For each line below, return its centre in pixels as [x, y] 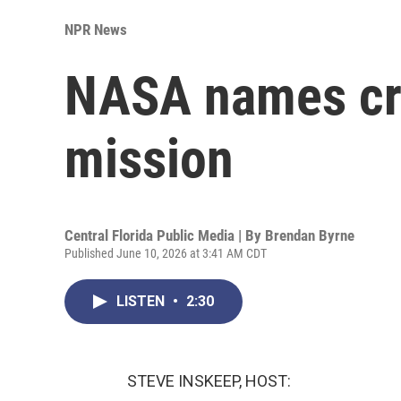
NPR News [96, 29]
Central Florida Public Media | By [165, 235]
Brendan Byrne [310, 235]
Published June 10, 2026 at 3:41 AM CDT [166, 253]
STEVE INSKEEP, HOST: [209, 380]
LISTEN [142, 301]
